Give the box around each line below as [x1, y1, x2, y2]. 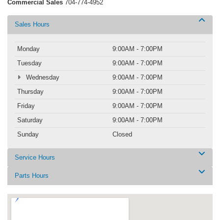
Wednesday [24, 74, 59, 82]
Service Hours [15, 154, 55, 162]
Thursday [17, 88, 44, 96]
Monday [17, 45, 40, 53]
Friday [17, 102, 35, 110]
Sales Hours [15, 21, 50, 28]
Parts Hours [15, 172, 49, 180]
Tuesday [17, 59, 42, 67]
